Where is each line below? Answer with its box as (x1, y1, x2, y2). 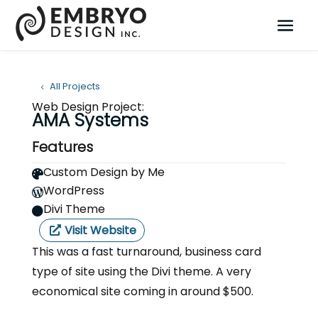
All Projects (49, 79, 100, 93)
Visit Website (64, 221, 136, 238)
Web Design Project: (31, 98, 144, 115)
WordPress (43, 182, 104, 199)
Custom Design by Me (43, 163, 165, 180)
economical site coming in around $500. (31, 283, 253, 300)
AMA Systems (31, 107, 148, 133)
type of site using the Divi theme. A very (31, 263, 251, 280)
